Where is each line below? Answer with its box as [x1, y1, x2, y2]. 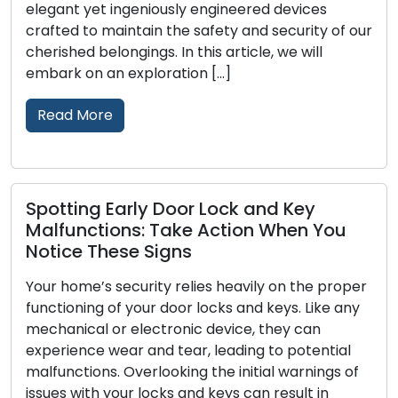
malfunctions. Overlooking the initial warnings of [26, 362, 359, 383]
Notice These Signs [26, 239, 192, 265]
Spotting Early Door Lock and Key [26, 196, 315, 222]
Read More [37, 105, 113, 126]
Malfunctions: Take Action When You [26, 218, 346, 243]
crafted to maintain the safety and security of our [26, 20, 372, 42]
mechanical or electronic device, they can [26, 319, 321, 340]
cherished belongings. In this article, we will [26, 42, 322, 63]
